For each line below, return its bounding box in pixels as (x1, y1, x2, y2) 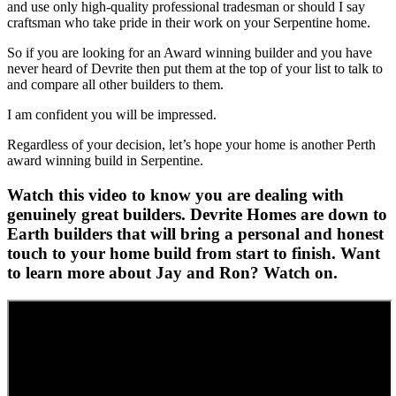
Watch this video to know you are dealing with (7, 186, 344, 205)
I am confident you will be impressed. (7, 107, 217, 123)
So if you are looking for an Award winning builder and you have (7, 45, 372, 61)
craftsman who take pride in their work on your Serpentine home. (7, 15, 370, 31)
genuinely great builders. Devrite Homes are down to (7, 205, 387, 225)
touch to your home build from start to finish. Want (7, 244, 380, 263)
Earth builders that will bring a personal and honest (7, 225, 384, 244)
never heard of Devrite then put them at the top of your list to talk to (7, 61, 383, 77)
